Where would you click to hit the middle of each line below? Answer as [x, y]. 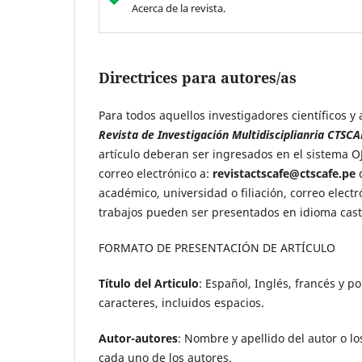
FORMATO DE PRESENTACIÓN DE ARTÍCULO [217, 248]
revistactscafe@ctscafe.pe [284, 174]
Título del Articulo [149, 284]
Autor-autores [138, 339]
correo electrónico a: [156, 174]
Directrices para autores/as [198, 78]
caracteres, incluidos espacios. [181, 303]
